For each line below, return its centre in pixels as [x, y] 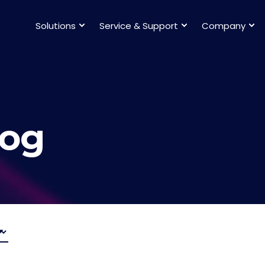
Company [224, 25]
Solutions [56, 25]
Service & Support [139, 25]
